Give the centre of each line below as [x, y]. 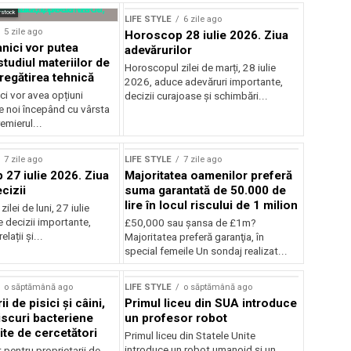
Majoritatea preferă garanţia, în [195, 237]
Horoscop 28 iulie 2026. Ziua [207, 35]
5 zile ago [23, 31]
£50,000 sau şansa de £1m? [191, 223]
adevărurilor [159, 50]
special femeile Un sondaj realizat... [206, 251]
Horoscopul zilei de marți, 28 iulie [201, 67]
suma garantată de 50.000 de [206, 190]
